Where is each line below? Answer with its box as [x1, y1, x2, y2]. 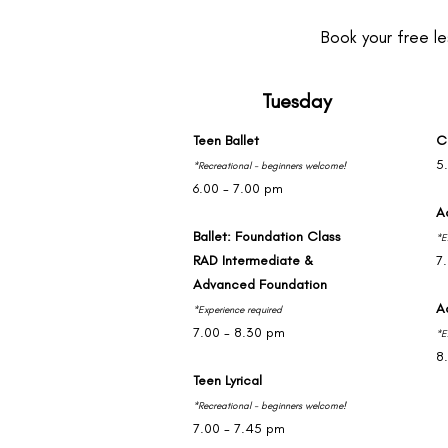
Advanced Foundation [193, 276, 327, 293]
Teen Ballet [193, 132, 259, 149]
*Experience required [193, 303, 282, 316]
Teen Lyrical [193, 372, 262, 389]
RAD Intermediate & [193, 252, 313, 269]
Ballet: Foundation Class [193, 228, 341, 245]
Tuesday [261, 89, 332, 113]
